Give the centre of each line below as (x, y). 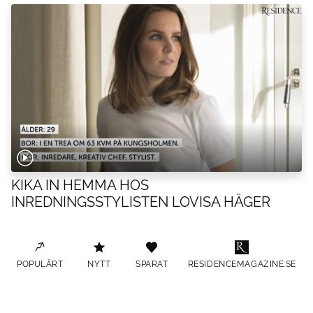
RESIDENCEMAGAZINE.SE (242, 264)
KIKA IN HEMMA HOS (80, 185)
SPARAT (152, 264)
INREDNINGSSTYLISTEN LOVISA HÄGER (141, 202)
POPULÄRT (40, 264)
